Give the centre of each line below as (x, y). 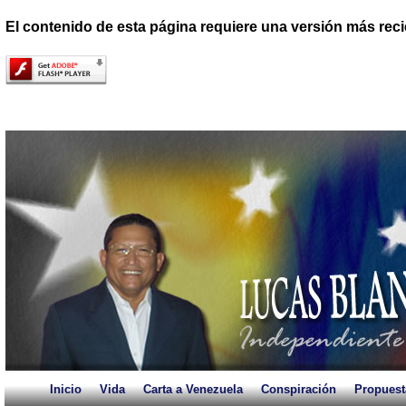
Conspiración (299, 389)
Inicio (66, 389)
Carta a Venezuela (193, 389)
